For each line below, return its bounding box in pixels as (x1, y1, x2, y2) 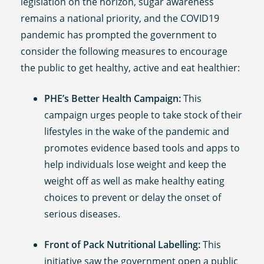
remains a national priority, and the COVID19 (21, 12, 220, 25)
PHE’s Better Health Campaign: (44, 91, 181, 105)
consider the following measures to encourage (21, 45, 228, 58)
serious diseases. (44, 207, 121, 220)
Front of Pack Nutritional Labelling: (44, 237, 201, 251)
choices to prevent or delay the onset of (44, 190, 222, 204)
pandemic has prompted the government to (21, 28, 217, 42)
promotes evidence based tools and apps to (44, 141, 240, 154)
